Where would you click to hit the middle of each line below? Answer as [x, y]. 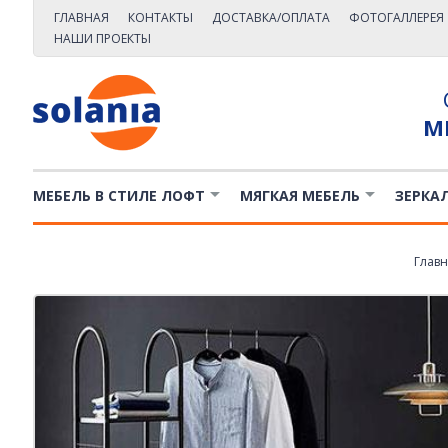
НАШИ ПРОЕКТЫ [102, 38]
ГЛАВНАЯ [81, 17]
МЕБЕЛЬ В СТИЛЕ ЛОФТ [118, 195]
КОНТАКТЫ [160, 17]
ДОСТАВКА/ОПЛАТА [270, 17]
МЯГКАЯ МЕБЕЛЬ [299, 195]
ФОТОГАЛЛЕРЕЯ [396, 17]
